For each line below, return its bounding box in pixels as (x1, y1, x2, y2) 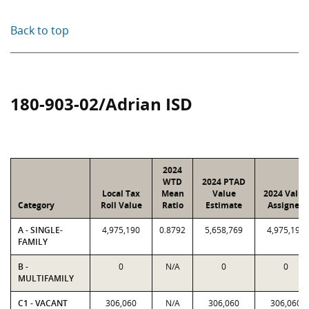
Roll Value (100, 199, 142, 211)
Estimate (206, 199, 242, 211)
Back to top (10, 23, 69, 38)
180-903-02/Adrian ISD (10, 92, 192, 115)
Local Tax (102, 188, 140, 199)
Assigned (267, 199, 305, 211)
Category (18, 199, 54, 211)
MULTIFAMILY (18, 272, 74, 284)
